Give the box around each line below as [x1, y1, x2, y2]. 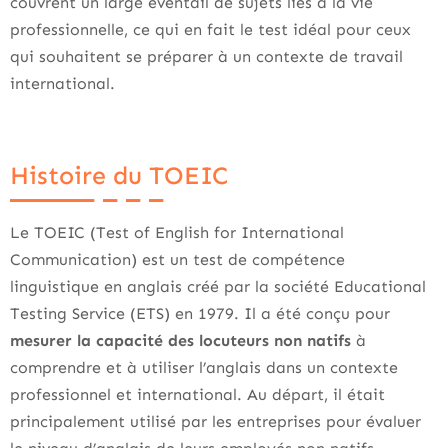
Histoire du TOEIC [10, 161, 228, 191]
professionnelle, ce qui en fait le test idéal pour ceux [10, 20, 411, 39]
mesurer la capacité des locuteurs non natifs [10, 331, 351, 350]
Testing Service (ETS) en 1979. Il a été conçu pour [10, 304, 390, 323]
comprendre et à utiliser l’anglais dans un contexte [10, 358, 398, 377]
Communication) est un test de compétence [10, 250, 345, 269]
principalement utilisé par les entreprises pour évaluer [10, 412, 421, 431]
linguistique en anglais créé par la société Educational [10, 277, 426, 296]
